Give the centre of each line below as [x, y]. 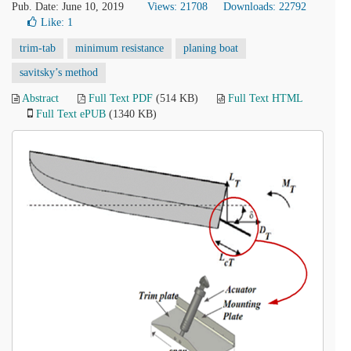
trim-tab [38, 48]
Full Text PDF [121, 98]
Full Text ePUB [71, 114]
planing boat [211, 48]
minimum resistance [119, 48]
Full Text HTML [265, 98]
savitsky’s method [59, 72]
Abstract [40, 98]
